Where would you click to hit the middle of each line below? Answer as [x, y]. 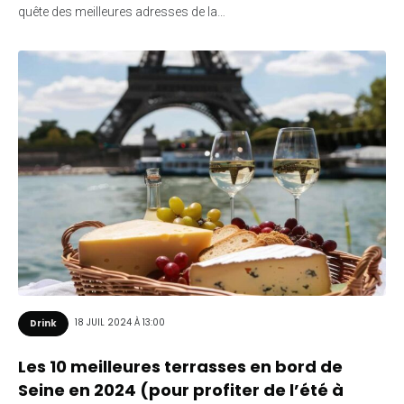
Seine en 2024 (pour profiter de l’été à [181, 390]
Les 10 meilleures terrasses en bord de [180, 366]
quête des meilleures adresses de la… [122, 11]
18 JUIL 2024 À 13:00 [120, 323]
